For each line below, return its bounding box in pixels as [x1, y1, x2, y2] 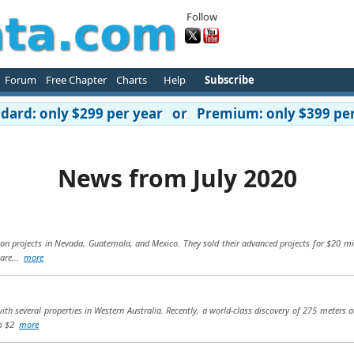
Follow [186, 9, 217, 24]
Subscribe [204, 73, 254, 87]
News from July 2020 [57, 162, 297, 194]
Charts [115, 73, 147, 87]
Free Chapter [45, 73, 107, 87]
